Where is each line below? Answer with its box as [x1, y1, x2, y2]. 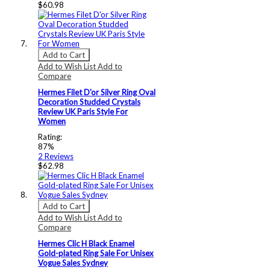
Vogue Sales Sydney [38, 258, 108, 268]
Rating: [38, 132, 62, 142]
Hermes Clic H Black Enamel [38, 239, 134, 249]
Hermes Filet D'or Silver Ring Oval [38, 87, 155, 97]
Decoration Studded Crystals [38, 96, 140, 107]
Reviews [45, 151, 74, 162]
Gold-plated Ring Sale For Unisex [38, 248, 154, 259]
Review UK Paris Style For [38, 106, 128, 116]
